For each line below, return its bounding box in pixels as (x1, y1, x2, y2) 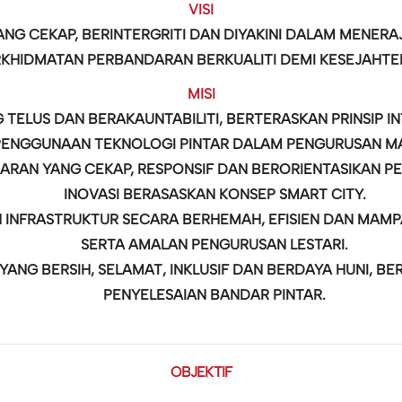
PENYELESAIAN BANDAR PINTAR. (103, 286, 326, 303)
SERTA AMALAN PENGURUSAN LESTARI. (81, 236, 348, 253)
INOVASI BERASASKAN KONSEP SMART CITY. (63, 186, 366, 203)
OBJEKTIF (170, 363, 232, 380)
